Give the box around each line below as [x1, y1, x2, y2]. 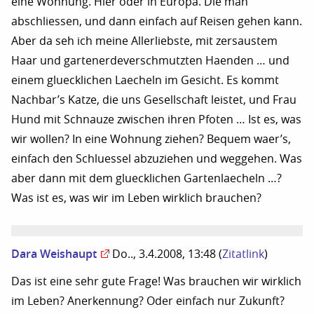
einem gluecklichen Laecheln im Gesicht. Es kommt [11, 73, 279, 87]
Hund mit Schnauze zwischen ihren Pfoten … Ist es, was [11, 112, 301, 126]
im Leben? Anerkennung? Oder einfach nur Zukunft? [11, 294, 285, 308]
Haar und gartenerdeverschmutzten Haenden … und [11, 53, 289, 67]
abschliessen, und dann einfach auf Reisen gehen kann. [11, 14, 302, 28]
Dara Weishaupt [11, 245, 97, 261]
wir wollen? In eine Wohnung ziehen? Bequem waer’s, [11, 132, 291, 146]
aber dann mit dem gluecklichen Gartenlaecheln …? [11, 171, 282, 185]
